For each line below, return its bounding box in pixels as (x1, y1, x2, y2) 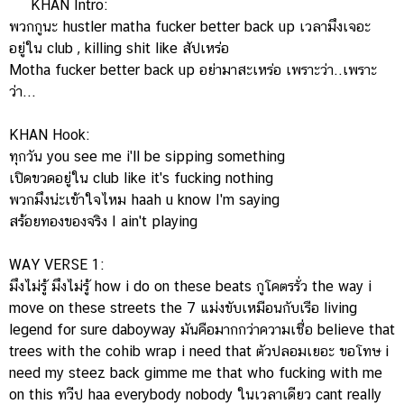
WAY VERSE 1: (9, 256, 104, 273)
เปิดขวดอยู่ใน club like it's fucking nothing (9, 170, 273, 187)
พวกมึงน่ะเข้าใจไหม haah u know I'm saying (9, 191, 280, 208)
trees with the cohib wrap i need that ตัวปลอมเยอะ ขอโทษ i (9, 343, 389, 360)
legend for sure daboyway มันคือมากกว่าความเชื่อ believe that (9, 321, 395, 338)
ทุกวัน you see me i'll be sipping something (9, 148, 285, 165)
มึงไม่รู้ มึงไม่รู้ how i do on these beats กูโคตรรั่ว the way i (9, 278, 372, 295)
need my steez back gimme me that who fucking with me (9, 364, 382, 381)
